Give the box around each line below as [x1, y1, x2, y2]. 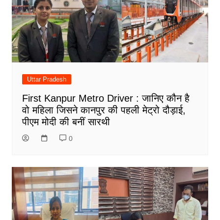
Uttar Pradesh [27, 76, 66, 83]
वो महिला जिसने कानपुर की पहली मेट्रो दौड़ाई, [22, 105, 186, 116]
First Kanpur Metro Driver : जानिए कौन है [22, 93, 190, 104]
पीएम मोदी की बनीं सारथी [22, 116, 110, 128]
